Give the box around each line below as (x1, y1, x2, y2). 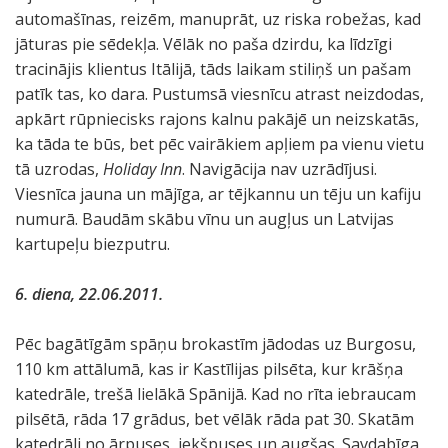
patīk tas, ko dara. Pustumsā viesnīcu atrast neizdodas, (15, 83, 424, 105)
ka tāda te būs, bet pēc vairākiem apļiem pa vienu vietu (15, 133, 424, 155)
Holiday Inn (103, 158, 182, 180)
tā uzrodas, (15, 158, 103, 180)
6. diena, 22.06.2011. (15, 283, 163, 305)
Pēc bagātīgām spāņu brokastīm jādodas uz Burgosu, (15, 333, 416, 355)
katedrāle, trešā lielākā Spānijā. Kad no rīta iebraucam (15, 383, 416, 405)
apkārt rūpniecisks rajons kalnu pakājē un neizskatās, (15, 108, 419, 130)
